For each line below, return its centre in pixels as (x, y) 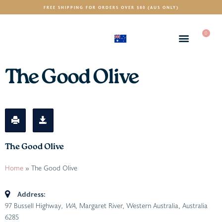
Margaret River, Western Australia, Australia (143, 206)
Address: (31, 194)
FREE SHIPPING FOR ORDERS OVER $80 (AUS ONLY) (111, 7)
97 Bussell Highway (33, 206)
